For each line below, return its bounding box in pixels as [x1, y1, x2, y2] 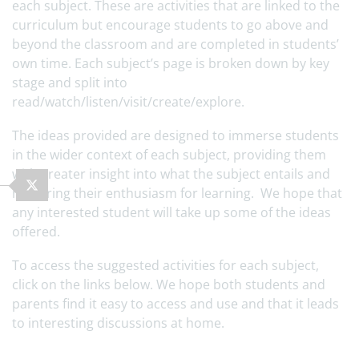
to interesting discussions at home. [12, 314, 224, 332]
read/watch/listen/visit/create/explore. [12, 93, 244, 111]
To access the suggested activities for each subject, [12, 256, 319, 274]
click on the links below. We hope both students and [12, 276, 325, 293]
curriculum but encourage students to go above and [12, 16, 329, 34]
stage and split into [12, 74, 127, 91]
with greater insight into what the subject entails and [12, 165, 330, 183]
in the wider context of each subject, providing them [12, 146, 326, 163]
